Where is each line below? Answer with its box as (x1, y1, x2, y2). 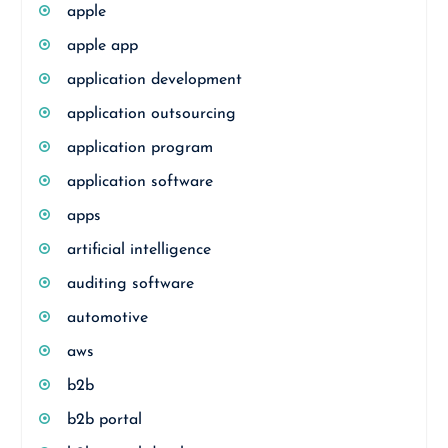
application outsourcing (66, 105, 236, 122)
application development (66, 71, 242, 88)
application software (66, 173, 213, 190)
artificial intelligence (66, 241, 211, 258)
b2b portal (66, 411, 142, 428)
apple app (66, 37, 138, 54)
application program (66, 139, 213, 156)
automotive (66, 309, 148, 326)
